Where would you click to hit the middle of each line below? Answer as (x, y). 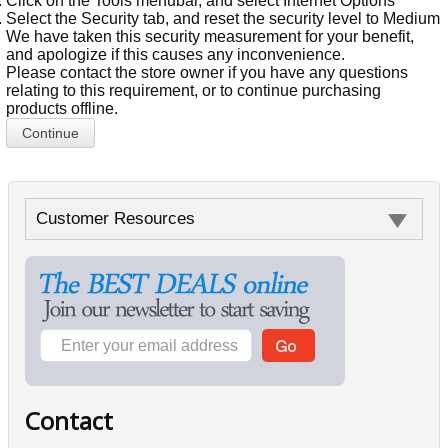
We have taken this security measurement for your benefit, (210, 36)
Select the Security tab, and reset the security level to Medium (223, 18)
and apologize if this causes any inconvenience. (176, 54)
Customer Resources (115, 218)
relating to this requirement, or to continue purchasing (194, 90)
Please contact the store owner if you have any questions (207, 72)
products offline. (62, 108)
